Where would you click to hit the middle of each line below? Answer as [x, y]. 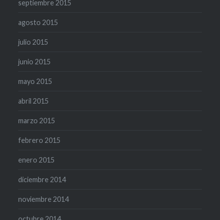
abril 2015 [34, 101]
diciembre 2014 [42, 180]
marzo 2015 [37, 121]
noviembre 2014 [44, 199]
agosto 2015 [38, 23]
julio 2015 [33, 42]
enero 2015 [37, 160]
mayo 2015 [35, 82]
